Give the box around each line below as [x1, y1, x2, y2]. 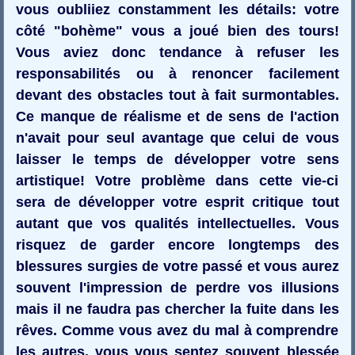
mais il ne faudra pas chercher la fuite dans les [16, 300, 339, 317]
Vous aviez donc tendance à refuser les [16, 44, 339, 60]
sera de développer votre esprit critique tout [16, 193, 339, 210]
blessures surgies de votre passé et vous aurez [16, 258, 339, 274]
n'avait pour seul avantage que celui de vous [16, 129, 339, 146]
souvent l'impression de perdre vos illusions [16, 279, 339, 296]
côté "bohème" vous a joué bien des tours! [16, 22, 339, 39]
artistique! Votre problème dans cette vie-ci [16, 172, 339, 189]
